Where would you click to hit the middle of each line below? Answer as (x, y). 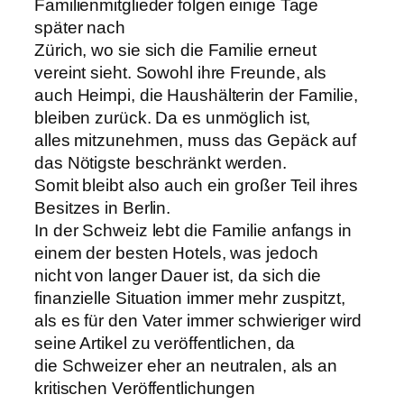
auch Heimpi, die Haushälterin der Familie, (196, 95)
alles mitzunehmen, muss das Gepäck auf (196, 140)
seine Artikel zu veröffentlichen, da (165, 343)
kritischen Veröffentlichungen (145, 388)
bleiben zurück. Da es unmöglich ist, (173, 117)
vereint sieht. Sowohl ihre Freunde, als (181, 72)
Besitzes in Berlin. (103, 207)
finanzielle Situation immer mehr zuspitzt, (190, 298)
